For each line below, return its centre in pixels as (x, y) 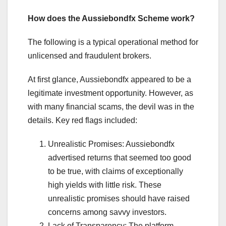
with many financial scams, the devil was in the (111, 107)
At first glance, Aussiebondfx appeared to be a (109, 80)
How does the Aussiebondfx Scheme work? (111, 19)
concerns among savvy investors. (107, 212)
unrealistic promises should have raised (119, 199)
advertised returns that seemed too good (120, 158)
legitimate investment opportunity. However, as (110, 93)
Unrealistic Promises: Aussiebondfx (111, 144)
